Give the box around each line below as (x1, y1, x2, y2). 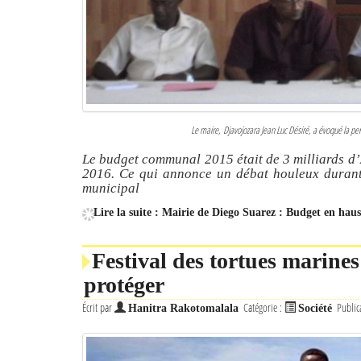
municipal (82, 180, 139, 197)
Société (298, 302, 332, 315)
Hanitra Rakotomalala (128, 302, 239, 315)
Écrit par (82, 300, 114, 316)
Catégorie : (243, 300, 284, 316)
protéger (84, 272, 164, 298)
